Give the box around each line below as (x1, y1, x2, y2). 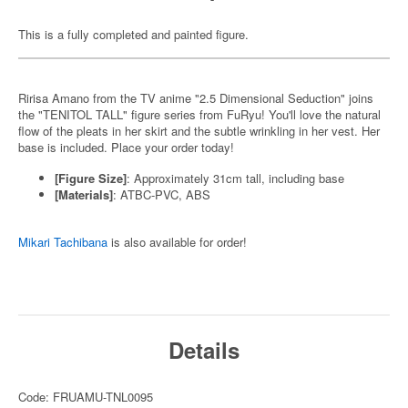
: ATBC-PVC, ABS (113, 186, 210, 203)
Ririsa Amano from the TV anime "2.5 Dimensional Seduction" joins (18, 89, 373, 107)
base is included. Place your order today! (18, 138, 234, 156)
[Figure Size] (55, 169, 127, 187)
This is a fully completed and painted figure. (18, 25, 249, 43)
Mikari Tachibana (18, 233, 107, 250)
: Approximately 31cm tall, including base (127, 169, 344, 187)
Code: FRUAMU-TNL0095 (18, 388, 153, 405)
